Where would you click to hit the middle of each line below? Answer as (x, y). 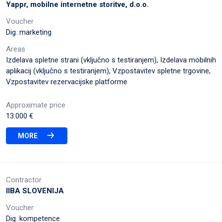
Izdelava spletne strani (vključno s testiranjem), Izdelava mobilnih (111, 60)
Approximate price (36, 105)
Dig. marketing (29, 32)
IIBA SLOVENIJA (35, 191)
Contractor (24, 180)
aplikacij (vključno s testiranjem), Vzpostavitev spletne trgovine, (108, 71)
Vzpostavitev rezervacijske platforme (67, 82)
